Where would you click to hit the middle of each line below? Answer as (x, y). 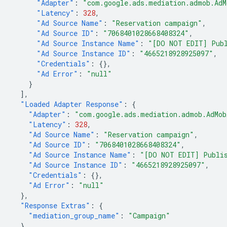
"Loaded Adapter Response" (72, 104)
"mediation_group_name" (74, 216)
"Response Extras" (55, 205)
